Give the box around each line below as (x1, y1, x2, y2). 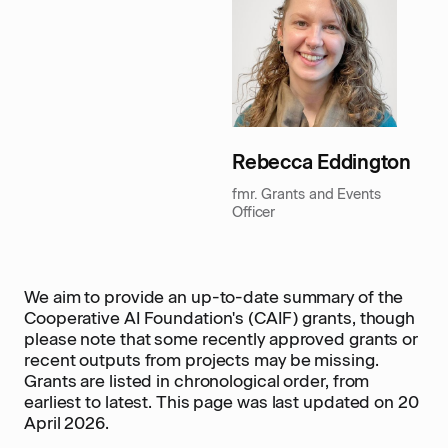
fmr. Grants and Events (232, 185, 381, 203)
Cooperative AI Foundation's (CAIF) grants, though (24, 308, 416, 328)
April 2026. (24, 413, 109, 433)
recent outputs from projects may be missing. (24, 350, 379, 370)
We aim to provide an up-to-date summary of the (24, 287, 404, 307)
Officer (232, 203, 276, 221)
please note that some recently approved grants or (24, 329, 419, 349)
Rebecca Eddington (232, 150, 411, 174)
